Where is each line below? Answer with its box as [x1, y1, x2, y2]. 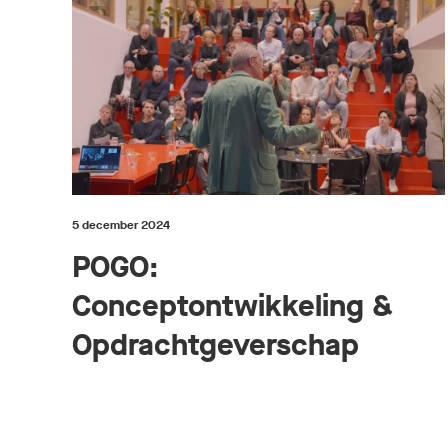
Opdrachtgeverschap [72, 324, 359, 365]
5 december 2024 [72, 216, 170, 233]
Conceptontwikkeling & [72, 285, 393, 326]
